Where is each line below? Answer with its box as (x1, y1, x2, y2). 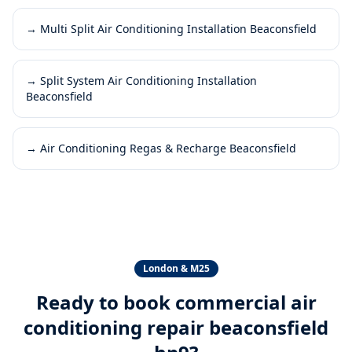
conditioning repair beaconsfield (24, 314, 328, 340)
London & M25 (142, 262, 210, 275)
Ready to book (35, 289, 175, 315)
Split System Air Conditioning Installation (40, 73, 257, 88)
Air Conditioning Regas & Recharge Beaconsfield (40, 141, 296, 156)
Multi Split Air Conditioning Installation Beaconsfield (40, 21, 317, 36)
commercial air (174, 289, 317, 315)
